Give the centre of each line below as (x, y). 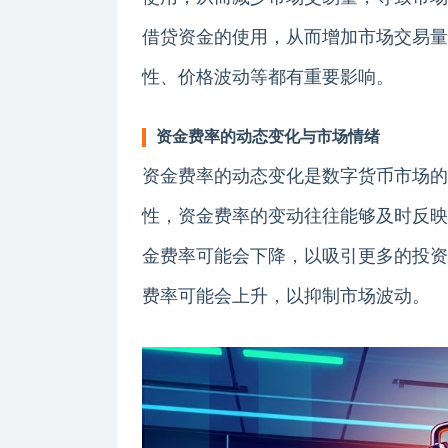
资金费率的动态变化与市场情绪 (268, 136)
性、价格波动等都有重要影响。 (268, 77)
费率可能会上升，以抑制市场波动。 (286, 296)
